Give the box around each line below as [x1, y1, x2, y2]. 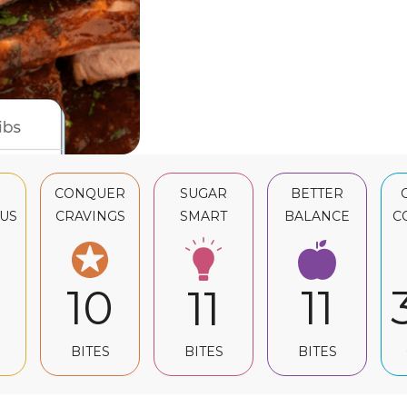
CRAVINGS [55, 208, 125, 224]
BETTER [291, 185, 343, 202]
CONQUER [55, 185, 125, 202]
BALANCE [284, 208, 350, 224]
